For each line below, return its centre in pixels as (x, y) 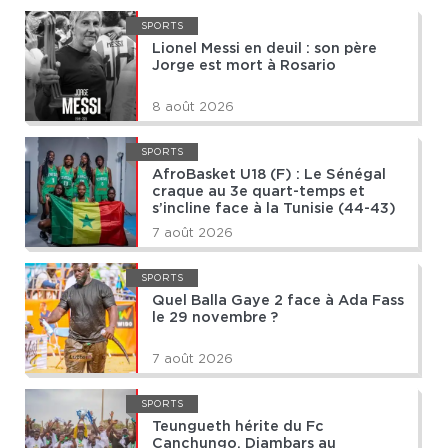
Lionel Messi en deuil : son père (264, 49)
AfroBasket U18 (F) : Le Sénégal (269, 175)
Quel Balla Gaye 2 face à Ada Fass (278, 301)
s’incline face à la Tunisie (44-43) (274, 209)
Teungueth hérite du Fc (238, 427)
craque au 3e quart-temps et (258, 192)
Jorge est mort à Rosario (244, 66)
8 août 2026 (193, 107)
